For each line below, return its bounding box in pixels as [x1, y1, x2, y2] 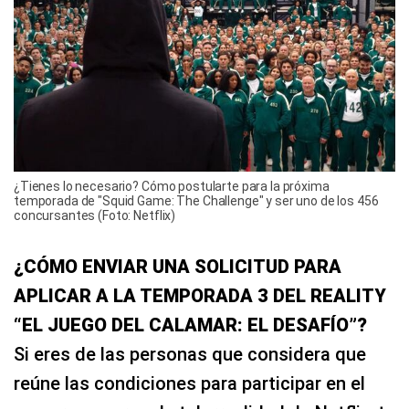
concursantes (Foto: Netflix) [14, 208, 176, 224]
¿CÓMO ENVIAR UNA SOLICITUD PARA [14, 256, 341, 278]
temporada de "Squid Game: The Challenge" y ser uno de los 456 [14, 194, 379, 209]
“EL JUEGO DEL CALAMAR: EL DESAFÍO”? [14, 314, 367, 337]
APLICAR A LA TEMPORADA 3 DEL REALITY [14, 285, 386, 308]
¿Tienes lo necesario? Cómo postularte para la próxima [14, 179, 330, 194]
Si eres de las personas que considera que [14, 343, 366, 366]
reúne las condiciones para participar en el [14, 372, 365, 395]
